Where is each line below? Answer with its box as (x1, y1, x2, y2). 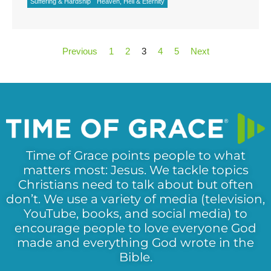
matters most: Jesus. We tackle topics (22, 163, 249, 178)
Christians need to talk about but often (18, 177, 253, 192)
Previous (62, 46, 97, 57)
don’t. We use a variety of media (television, (6, 192, 265, 207)
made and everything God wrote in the (17, 235, 254, 250)
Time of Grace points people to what (25, 148, 246, 163)
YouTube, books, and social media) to (24, 206, 247, 221)
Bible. (119, 250, 152, 265)
